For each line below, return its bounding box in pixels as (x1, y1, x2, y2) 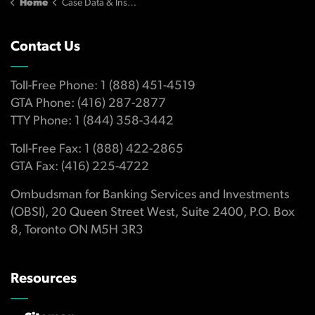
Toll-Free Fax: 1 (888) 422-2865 (11, 143, 184, 156)
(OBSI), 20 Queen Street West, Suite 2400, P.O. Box (11, 206, 295, 219)
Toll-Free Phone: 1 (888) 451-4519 (11, 79, 195, 93)
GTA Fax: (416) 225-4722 (11, 160, 149, 174)
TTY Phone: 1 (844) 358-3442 (11, 115, 174, 128)
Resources (11, 272, 77, 286)
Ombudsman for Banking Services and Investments (11, 188, 289, 202)
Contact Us (11, 40, 80, 54)
